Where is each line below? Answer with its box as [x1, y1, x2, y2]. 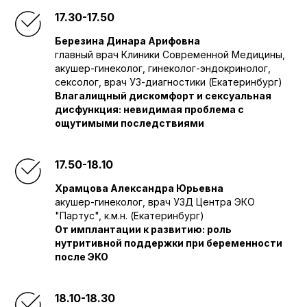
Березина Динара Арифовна [55, 35, 200, 47]
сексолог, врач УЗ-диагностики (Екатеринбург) [55, 76, 282, 88]
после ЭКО [55, 251, 108, 262]
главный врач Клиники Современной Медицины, [55, 49, 285, 60]
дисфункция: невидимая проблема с [55, 103, 244, 115]
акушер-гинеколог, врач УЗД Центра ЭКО [55, 196, 255, 208]
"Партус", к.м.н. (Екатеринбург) [55, 210, 204, 221]
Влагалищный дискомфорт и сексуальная [55, 90, 271, 101]
